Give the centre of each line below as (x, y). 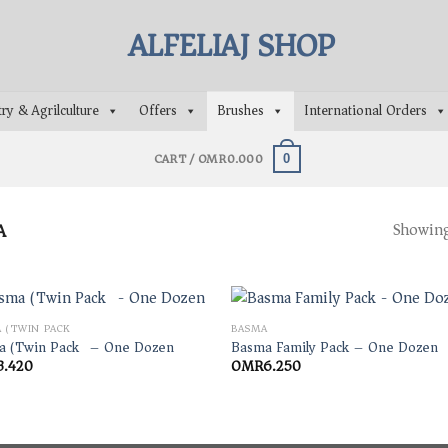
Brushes (241, 110)
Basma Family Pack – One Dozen (335, 347)
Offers (158, 110)
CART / (175, 158)
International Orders (366, 110)
